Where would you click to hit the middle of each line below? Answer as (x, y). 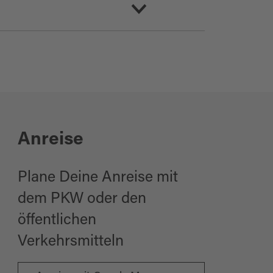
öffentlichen (57, 221)
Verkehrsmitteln (71, 242)
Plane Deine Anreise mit (98, 178)
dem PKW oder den (82, 200)
